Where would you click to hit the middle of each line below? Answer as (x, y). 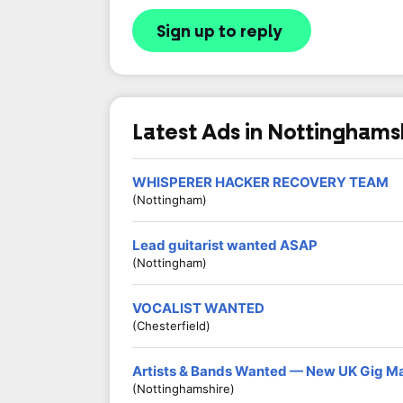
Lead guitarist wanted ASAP (225, 245)
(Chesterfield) (171, 326)
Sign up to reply (219, 31)
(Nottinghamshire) (184, 389)
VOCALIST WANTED (198, 308)
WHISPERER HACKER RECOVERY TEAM (260, 182)
